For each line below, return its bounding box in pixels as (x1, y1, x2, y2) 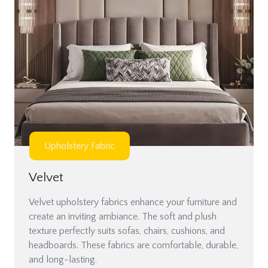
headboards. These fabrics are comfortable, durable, (29, 239, 238, 251)
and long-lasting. (29, 254, 97, 265)
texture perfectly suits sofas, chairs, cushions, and (29, 225, 225, 236)
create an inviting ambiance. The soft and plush (29, 211, 217, 222)
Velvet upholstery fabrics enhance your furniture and (29, 196, 237, 208)
